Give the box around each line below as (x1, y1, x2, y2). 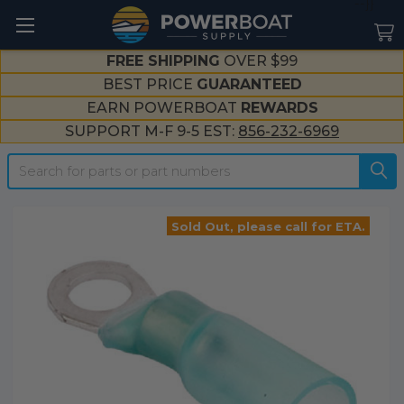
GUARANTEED (196, 76, 302, 93)
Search (7, 153, 52, 170)
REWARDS (240, 99, 318, 116)
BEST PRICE (102, 76, 197, 93)
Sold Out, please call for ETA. (171, 218, 366, 234)
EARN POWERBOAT (86, 99, 241, 116)
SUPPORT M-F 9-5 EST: (65, 123, 238, 140)
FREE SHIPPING (106, 52, 220, 69)
